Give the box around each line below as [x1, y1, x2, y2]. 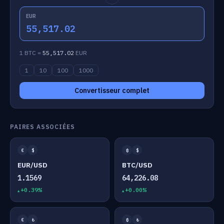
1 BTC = [19, 49, 42, 56]
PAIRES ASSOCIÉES [10, 123, 75, 130]
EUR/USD [17, 160, 47, 169]
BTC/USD [122, 160, 152, 169]
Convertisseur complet [74, 86, 149, 95]
